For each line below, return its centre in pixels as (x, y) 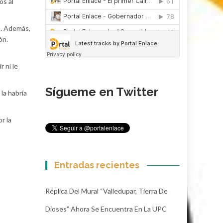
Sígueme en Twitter (102, 92)
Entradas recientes (97, 165)
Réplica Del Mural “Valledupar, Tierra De (107, 191)
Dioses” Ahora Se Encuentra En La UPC (106, 209)
